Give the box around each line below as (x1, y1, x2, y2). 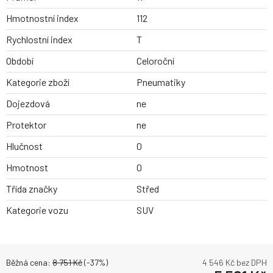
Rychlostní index (6, 34, 73, 46)
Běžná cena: (6, 257, 52, 268)
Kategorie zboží (6, 76, 69, 88)
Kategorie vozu (6, 204, 68, 216)
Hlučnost (6, 140, 43, 152)
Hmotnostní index (6, 12, 79, 24)
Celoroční (136, 55, 174, 67)
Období (6, 55, 34, 67)
